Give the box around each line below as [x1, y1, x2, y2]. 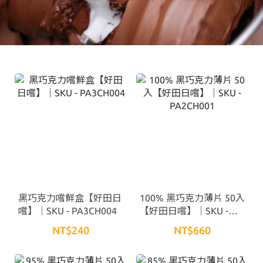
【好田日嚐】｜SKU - [140, 205, 228, 217]
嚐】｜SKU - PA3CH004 [18, 205, 117, 217]
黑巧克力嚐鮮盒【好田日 [18, 193, 122, 204]
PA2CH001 [140, 218, 185, 230]
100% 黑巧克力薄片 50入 [140, 193, 245, 204]
